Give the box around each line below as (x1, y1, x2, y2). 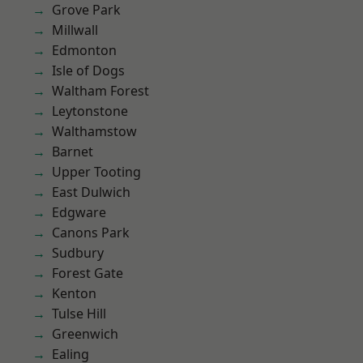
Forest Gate (52, 264, 123, 282)
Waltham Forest (52, 82, 149, 100)
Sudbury (52, 244, 104, 262)
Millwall (52, 21, 98, 39)
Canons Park (52, 224, 130, 241)
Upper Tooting (52, 163, 141, 181)
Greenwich (52, 325, 118, 343)
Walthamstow (52, 122, 137, 140)
